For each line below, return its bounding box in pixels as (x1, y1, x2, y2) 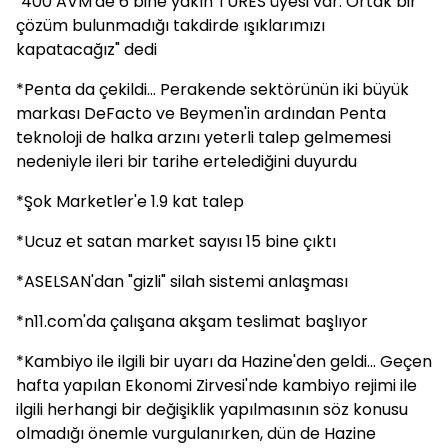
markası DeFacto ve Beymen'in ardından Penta (16, 102, 386, 125)
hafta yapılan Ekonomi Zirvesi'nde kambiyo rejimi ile (16, 374, 417, 397)
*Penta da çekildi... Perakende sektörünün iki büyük (16, 78, 409, 101)
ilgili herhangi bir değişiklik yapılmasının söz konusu (16, 398, 408, 421)
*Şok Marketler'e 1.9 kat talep (16, 190, 244, 213)
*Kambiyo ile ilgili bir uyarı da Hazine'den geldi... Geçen (16, 350, 432, 373)
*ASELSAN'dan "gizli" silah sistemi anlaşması (16, 270, 348, 293)
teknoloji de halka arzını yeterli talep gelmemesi (16, 126, 391, 149)
